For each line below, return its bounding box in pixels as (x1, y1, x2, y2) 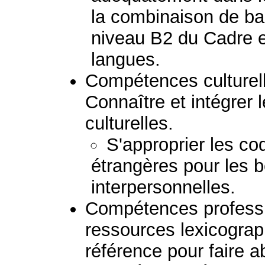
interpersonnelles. (91, 177, 236, 198)
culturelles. (85, 113, 174, 134)
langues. (91, 49, 161, 70)
